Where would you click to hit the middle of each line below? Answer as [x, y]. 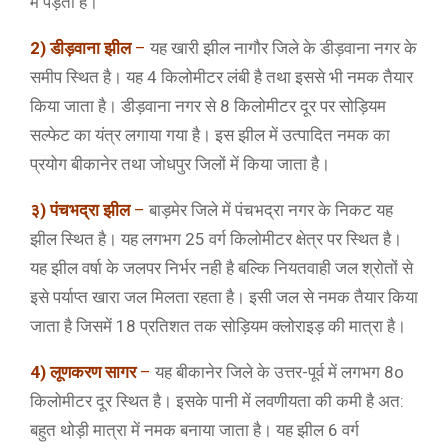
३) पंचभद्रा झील [80, 210]
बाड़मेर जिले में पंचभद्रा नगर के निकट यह [269, 210]
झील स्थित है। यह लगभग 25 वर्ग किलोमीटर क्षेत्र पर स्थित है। [216, 239]
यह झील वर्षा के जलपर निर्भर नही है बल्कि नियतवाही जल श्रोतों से [221, 268]
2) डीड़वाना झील [80, 48]
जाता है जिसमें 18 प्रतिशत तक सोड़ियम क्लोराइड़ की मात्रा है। [218, 326]
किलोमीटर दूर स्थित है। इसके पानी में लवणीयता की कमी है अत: [217, 401]
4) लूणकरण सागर [83, 372]
